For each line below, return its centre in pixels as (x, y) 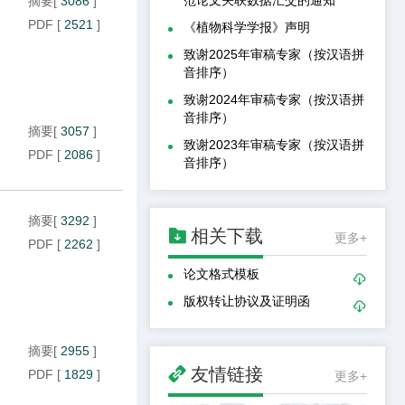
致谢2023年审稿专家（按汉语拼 (274, 144)
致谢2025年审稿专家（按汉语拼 (274, 54)
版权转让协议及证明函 (247, 301)
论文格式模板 (221, 273)
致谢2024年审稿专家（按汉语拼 (274, 99)
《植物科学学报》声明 (247, 27)
